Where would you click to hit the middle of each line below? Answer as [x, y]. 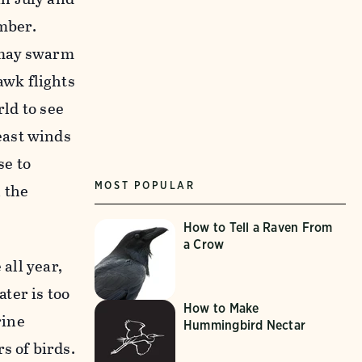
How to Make [221, 308]
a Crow [204, 244]
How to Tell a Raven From [258, 227]
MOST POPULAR [145, 185]
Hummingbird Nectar [244, 325]
